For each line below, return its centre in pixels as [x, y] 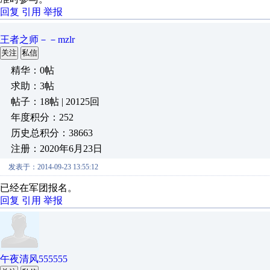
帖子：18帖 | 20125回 [55, 102]
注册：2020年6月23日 [57, 149]
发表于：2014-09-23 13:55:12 [53, 167]
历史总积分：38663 [52, 133]
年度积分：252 [42, 117]
